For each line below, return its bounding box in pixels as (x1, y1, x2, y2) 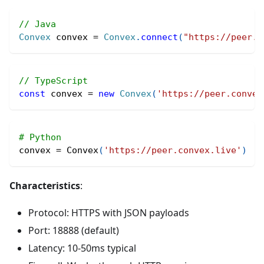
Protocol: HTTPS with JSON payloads (28, 206, 189, 219)
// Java (19, 19, 56, 29)
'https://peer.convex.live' (104, 145, 242, 156)
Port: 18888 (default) (28, 224, 119, 237)
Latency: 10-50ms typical (28, 242, 136, 255)
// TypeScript (19, 75, 88, 86)
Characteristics (9, 179, 80, 192)
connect (141, 32, 178, 42)
